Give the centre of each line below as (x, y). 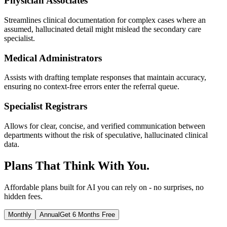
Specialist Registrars (46, 106)
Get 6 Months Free (87, 214)
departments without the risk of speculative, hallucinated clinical (106, 135)
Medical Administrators (53, 58)
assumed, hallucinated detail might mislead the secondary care (103, 29)
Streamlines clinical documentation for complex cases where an (105, 20)
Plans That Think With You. (77, 165)
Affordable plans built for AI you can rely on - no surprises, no (104, 187)
